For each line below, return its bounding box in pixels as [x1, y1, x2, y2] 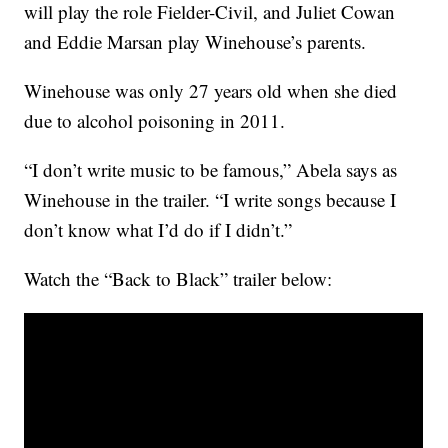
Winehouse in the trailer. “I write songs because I [24, 187, 397, 213]
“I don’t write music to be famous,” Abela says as [24, 157, 398, 183]
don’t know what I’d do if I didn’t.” [24, 217, 293, 243]
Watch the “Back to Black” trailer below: [24, 266, 333, 292]
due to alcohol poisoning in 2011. [24, 108, 286, 134]
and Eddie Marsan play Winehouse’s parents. [24, 29, 367, 55]
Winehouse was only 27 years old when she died [24, 78, 398, 104]
